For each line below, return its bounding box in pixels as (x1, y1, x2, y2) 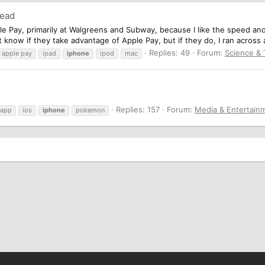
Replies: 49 (149, 47, 190, 57)
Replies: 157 (116, 104, 160, 114)
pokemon (76, 105, 105, 114)
